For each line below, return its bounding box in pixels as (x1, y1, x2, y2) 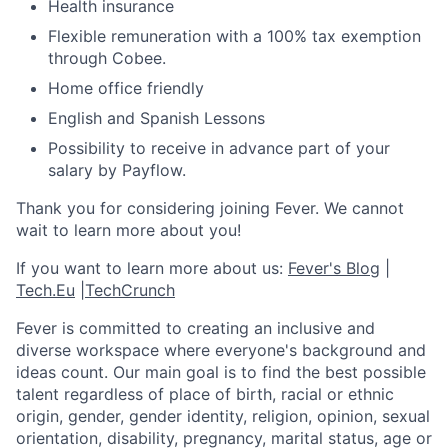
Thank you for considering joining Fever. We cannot (16, 198, 404, 218)
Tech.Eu (16, 280, 75, 300)
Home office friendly (48, 78, 204, 98)
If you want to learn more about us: (16, 258, 288, 278)
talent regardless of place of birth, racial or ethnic (16, 384, 394, 404)
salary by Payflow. (48, 160, 186, 180)
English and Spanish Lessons (48, 108, 265, 128)
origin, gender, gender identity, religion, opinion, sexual (16, 406, 430, 426)
